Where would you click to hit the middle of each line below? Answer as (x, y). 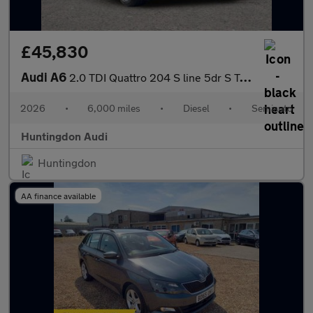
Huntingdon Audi (64, 136)
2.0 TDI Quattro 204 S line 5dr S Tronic (154, 77)
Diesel (196, 108)
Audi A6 (45, 77)
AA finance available (58, 196)
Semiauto (272, 108)
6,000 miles (114, 108)
